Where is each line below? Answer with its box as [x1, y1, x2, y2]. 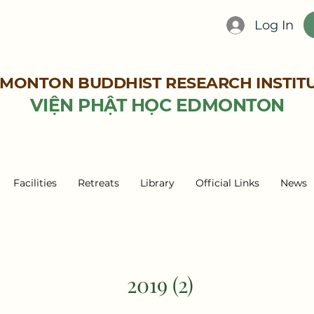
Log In [254, 17, 294, 33]
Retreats [78, 177, 119, 189]
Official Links [196, 177, 259, 189]
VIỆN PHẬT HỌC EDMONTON [29, 95, 285, 116]
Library [140, 177, 175, 189]
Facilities [13, 177, 57, 189]
